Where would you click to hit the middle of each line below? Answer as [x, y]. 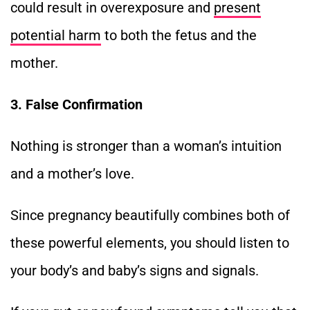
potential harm [56, 35]
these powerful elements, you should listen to [150, 243]
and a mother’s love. [72, 173]
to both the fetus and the [179, 35]
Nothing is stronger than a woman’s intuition [146, 146]
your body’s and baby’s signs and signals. [135, 270]
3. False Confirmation [76, 104]
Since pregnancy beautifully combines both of [150, 215]
